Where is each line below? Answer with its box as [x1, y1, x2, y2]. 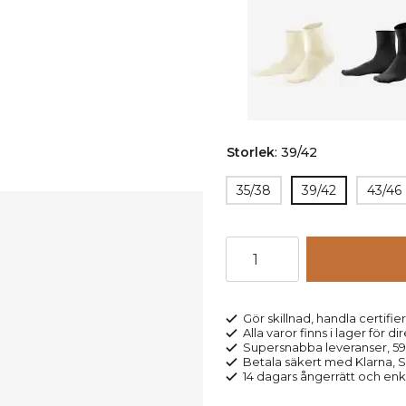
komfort [225, 262, 285, 279]
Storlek [226, 144, 275, 160]
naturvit [225, 285, 285, 302]
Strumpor [225, 239, 298, 256]
